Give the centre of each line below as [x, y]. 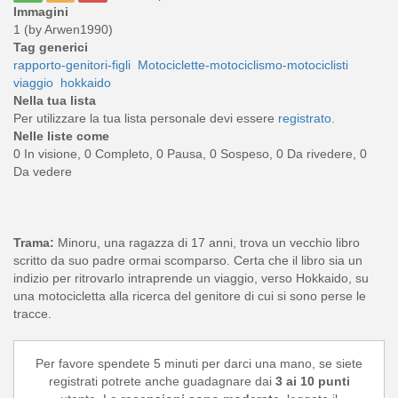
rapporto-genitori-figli [72, 65]
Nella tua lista [55, 101]
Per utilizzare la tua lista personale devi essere [146, 119]
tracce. [32, 314]
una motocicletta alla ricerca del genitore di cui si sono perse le [190, 296]
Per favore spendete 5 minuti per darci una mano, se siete [199, 364]
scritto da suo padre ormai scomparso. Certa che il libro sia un [188, 261]
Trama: [34, 243]
